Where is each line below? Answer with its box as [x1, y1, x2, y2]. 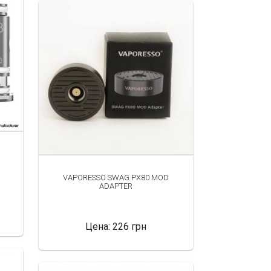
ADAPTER [99, 181, 132, 191]
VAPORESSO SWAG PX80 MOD [63, 172, 169, 182]
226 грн [113, 220, 146, 232]
